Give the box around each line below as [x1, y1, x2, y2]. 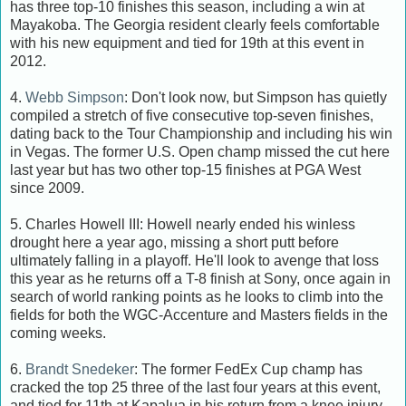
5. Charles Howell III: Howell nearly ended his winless [10, 216, 355, 232]
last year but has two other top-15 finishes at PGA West [10, 161, 361, 178]
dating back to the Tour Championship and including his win [10, 125, 392, 141]
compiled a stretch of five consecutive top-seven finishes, [10, 107, 373, 123]
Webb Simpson [25, 89, 124, 105]
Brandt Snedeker [25, 361, 134, 377]
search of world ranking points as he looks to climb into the [10, 288, 383, 304]
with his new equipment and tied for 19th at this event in [10, 34, 364, 51]
